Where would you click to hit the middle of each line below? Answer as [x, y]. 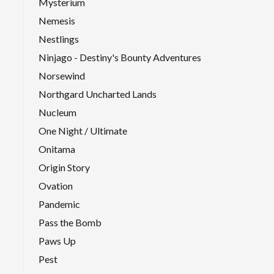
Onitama [57, 149]
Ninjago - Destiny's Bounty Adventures [120, 57]
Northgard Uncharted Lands [98, 94]
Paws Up [57, 240]
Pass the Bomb [70, 222]
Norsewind [62, 75]
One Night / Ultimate [83, 130]
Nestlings [59, 39]
